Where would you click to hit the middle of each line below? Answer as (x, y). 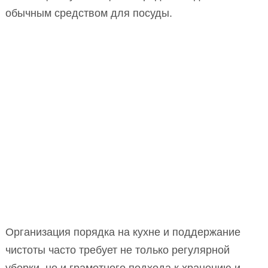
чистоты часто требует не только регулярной (118, 250)
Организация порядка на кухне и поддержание (123, 232)
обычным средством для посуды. (89, 13)
